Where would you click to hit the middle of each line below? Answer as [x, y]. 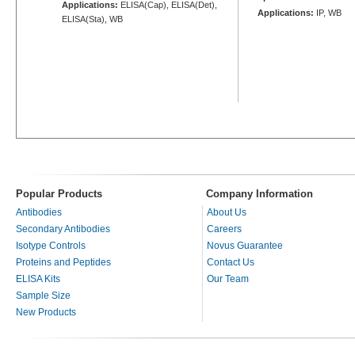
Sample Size [43, 295]
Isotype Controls [51, 245]
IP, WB [328, 12]
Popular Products [59, 193]
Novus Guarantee [245, 245]
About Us [227, 212]
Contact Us [231, 262]
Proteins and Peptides [63, 262]
